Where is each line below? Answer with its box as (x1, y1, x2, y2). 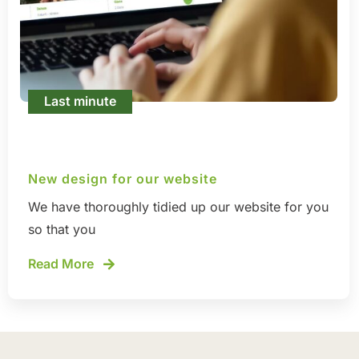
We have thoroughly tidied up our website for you (28, 199, 329, 216)
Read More (28, 256, 97, 272)
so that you (28, 221, 95, 238)
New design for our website (28, 171, 217, 188)
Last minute (44, 93, 116, 110)
